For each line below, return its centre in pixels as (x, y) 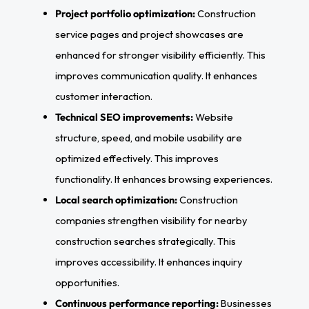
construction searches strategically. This (146, 241)
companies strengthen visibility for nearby (151, 220)
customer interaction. (104, 96)
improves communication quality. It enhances (156, 75)
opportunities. (87, 282)
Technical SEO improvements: (124, 117)
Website (213, 117)
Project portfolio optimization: (125, 13)
